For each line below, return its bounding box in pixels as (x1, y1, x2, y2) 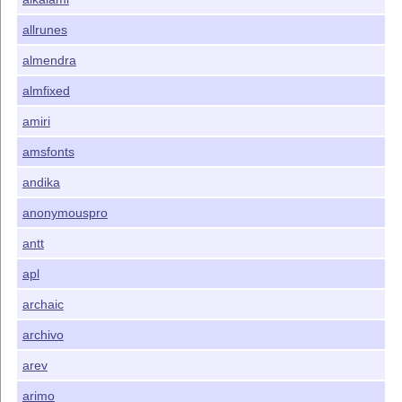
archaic (22, 297, 64, 312)
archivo (22, 328, 64, 343)
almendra (22, 53, 76, 68)
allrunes (22, 22, 67, 38)
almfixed (22, 83, 70, 99)
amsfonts (22, 144, 74, 160)
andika (22, 175, 60, 190)
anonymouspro (22, 205, 108, 221)
